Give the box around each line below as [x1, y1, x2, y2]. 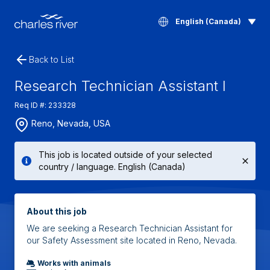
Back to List [29, 54, 74, 64]
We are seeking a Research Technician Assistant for [27, 223, 233, 233]
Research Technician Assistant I [14, 77, 226, 95]
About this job [27, 206, 87, 216]
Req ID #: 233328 [14, 101, 76, 110]
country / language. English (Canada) [39, 162, 186, 172]
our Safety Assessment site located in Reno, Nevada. [27, 235, 237, 245]
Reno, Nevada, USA [31, 118, 110, 128]
